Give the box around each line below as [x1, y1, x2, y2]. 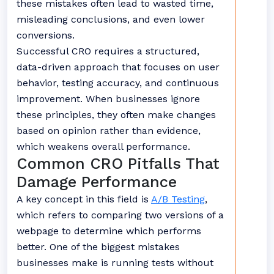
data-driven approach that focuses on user [17, 61, 220, 73]
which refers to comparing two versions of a [17, 209, 224, 221]
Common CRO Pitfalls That [17, 155, 220, 172]
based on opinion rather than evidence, [17, 125, 201, 136]
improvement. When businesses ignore [17, 93, 200, 105]
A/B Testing [151, 193, 205, 205]
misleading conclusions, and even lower [17, 13, 205, 25]
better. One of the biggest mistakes [17, 241, 180, 253]
